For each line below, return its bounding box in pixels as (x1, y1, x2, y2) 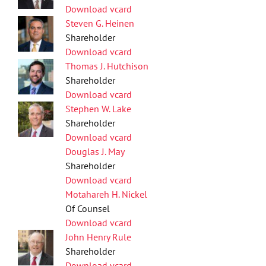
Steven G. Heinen (65, 17, 134, 29)
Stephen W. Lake (65, 103, 131, 115)
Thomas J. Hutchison (65, 60, 148, 72)
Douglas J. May (65, 145, 125, 157)
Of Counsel (65, 202, 110, 214)
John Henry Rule (65, 231, 131, 243)
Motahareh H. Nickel (65, 188, 147, 200)
